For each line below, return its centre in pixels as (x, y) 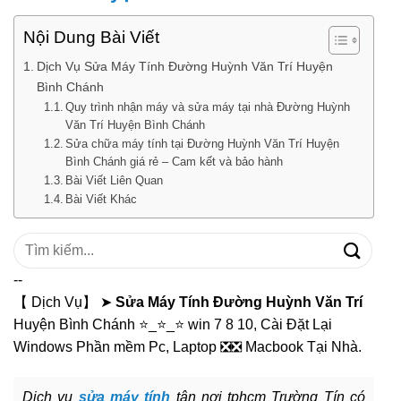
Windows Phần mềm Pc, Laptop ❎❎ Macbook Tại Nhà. (188, 346)
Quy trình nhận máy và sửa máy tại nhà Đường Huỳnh (208, 107)
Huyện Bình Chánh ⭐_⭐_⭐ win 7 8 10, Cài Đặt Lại (173, 324)
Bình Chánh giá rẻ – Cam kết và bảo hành (175, 161)
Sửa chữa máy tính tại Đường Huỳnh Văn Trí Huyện (203, 143)
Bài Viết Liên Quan (115, 180)
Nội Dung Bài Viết (91, 38)
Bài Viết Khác (102, 199)
